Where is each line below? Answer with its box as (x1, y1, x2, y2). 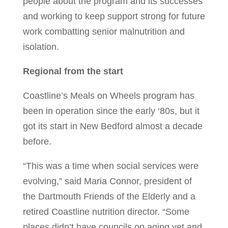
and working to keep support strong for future (22, 11, 205, 22)
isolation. (22, 42, 59, 52)
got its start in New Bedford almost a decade (22, 121, 203, 132)
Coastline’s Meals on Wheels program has (22, 91, 194, 101)
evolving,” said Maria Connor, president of (22, 176, 192, 187)
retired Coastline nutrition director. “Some (22, 207, 189, 217)
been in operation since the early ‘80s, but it (22, 106, 199, 117)
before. (22, 136, 54, 147)
